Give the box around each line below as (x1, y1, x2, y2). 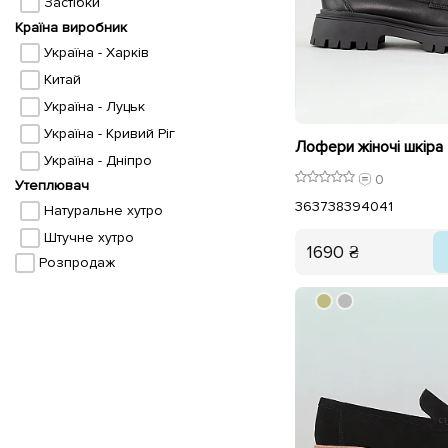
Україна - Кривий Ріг (43, 125, 175, 142)
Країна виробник (15, 19, 127, 36)
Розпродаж (38, 254, 115, 271)
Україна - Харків (43, 44, 149, 61)
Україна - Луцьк (43, 98, 145, 115)
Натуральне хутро (43, 202, 163, 219)
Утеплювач (15, 177, 89, 194)
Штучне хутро (43, 229, 134, 246)
